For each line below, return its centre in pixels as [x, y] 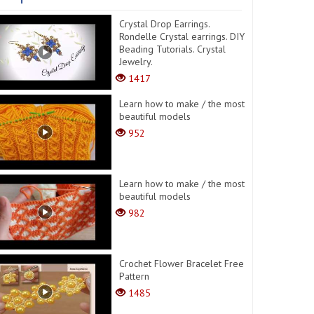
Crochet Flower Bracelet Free [182, 263]
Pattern [135, 276]
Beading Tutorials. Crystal [173, 49]
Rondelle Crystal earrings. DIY [182, 36]
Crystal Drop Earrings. [165, 24]
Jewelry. [136, 62]
